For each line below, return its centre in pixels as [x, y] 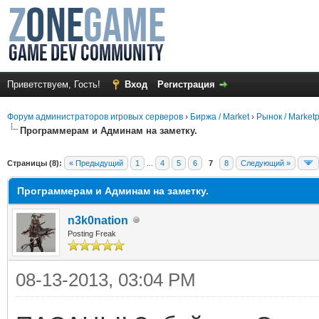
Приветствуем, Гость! [55, 84]
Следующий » [266, 163]
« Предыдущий [96, 163]
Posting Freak [92, 233]
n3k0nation [98, 220]
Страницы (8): [35, 163]
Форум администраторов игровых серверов [95, 117]
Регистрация [186, 84]
